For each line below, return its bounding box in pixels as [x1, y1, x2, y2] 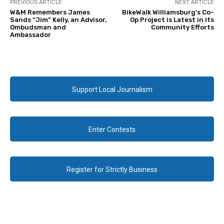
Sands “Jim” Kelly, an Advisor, [10, 16, 106, 24]
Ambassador [10, 31, 51, 39]
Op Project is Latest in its [129, 16, 214, 24]
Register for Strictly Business [66, 165, 157, 174]
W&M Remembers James [10, 8, 90, 16]
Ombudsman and [10, 23, 66, 31]
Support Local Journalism [71, 85, 152, 94]
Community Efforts [150, 23, 214, 31]
